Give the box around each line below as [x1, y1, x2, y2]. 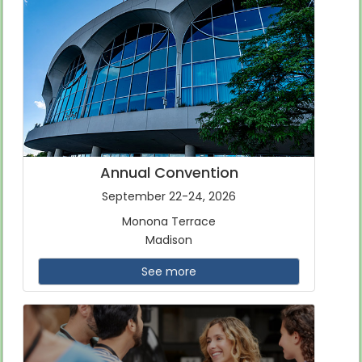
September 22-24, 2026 [102, 188, 236, 205]
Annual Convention [99, 162, 238, 183]
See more [141, 263, 196, 280]
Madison [145, 232, 192, 249]
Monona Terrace [122, 213, 216, 230]
